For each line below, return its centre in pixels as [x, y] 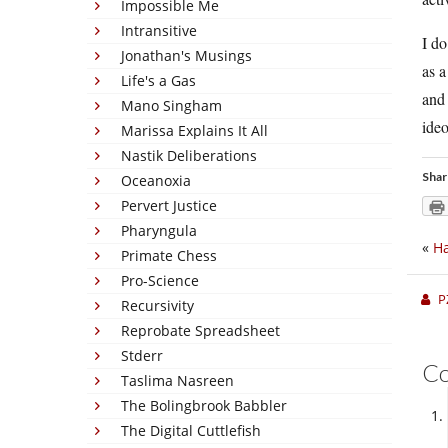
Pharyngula [159, 230]
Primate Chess [169, 255]
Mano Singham [171, 105]
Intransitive [159, 30]
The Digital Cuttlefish [191, 430]
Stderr [142, 355]
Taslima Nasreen [177, 380]
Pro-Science [160, 280]
